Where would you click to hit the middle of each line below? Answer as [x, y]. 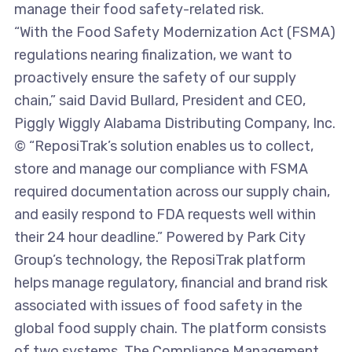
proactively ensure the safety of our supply [155, 78]
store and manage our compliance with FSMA [161, 169]
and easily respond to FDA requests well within [165, 215]
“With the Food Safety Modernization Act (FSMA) [174, 33]
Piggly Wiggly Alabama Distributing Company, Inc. [174, 124]
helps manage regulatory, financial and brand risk [170, 283]
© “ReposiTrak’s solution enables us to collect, [163, 147]
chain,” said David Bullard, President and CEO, [159, 101]
